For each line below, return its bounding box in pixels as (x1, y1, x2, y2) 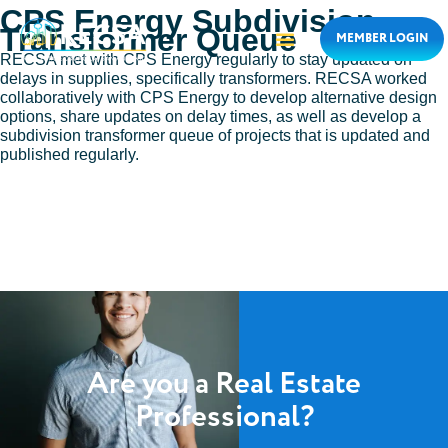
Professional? (134, 395, 314, 440)
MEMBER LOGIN (335, 30, 428, 48)
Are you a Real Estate (87, 362, 361, 407)
